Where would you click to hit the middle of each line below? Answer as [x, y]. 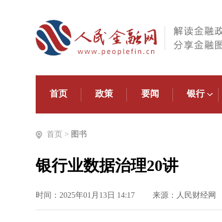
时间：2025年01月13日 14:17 [85, 195]
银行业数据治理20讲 [107, 166]
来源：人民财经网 [184, 195]
